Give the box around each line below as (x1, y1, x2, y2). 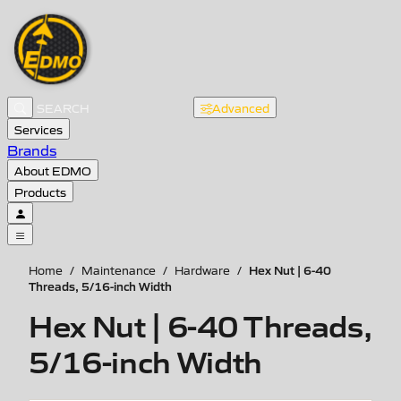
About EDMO (14, 162, 91, 178)
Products (14, 183, 66, 200)
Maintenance (81, 262, 156, 277)
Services (14, 121, 63, 137)
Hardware (175, 262, 230, 277)
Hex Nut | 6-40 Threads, (29, 303, 372, 345)
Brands (7, 140, 56, 159)
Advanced (212, 99, 269, 115)
